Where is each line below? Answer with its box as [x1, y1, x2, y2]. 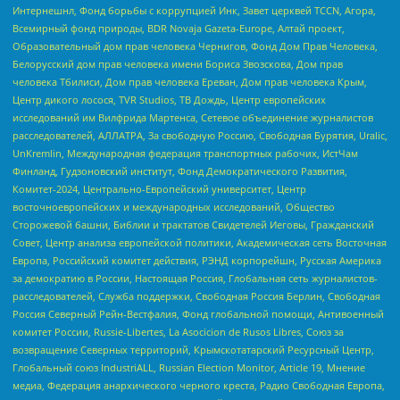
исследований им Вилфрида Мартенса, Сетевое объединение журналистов [12, 110, 373, 124]
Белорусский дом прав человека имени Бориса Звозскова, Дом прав [12, 56, 343, 71]
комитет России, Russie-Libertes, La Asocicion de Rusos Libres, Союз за [12, 324, 344, 338]
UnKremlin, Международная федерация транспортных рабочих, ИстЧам [12, 146, 358, 160]
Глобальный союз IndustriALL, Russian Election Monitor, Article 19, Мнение [12, 360, 365, 374]
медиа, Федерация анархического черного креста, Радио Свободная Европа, [12, 378, 385, 392]
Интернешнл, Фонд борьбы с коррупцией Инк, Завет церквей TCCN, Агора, [12, 3, 376, 17]
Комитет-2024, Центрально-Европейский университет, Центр [12, 181, 306, 196]
